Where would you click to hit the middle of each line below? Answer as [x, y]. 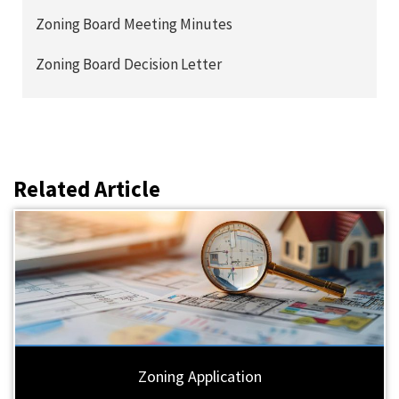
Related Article [87, 189]
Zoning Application [199, 377]
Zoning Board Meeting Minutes [134, 24]
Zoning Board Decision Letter [129, 65]
